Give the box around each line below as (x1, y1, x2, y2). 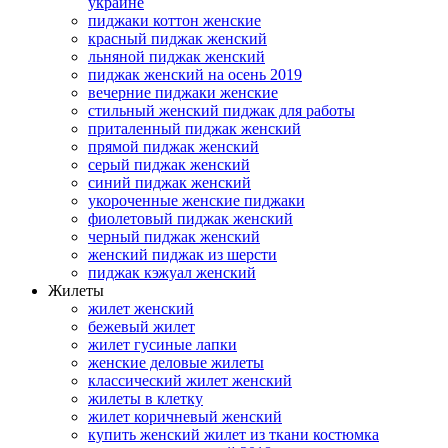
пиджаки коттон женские (88, 12, 261, 30)
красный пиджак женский (88, 30, 267, 48)
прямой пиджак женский (88, 138, 259, 156)
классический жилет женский (88, 372, 292, 390)
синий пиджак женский (88, 174, 251, 192)
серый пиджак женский (88, 156, 250, 174)
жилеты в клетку (88, 390, 203, 408)
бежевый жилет (88, 318, 195, 336)
